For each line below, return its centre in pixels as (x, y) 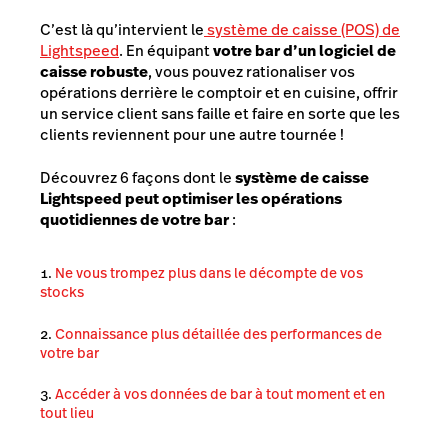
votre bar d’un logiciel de (304, 50)
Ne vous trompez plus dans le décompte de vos (209, 273)
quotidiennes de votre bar (134, 220)
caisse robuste (94, 71)
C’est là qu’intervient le (122, 29)
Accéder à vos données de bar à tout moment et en (220, 394)
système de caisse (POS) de (302, 29)
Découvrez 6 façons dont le (137, 178)
